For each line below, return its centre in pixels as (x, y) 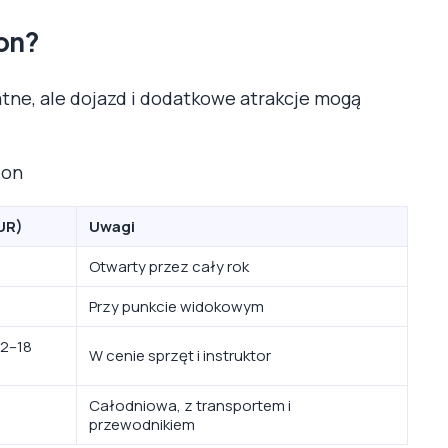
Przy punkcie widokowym (176, 306)
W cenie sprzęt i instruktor (180, 355)
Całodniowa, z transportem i (190, 405)
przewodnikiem (142, 424)
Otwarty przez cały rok (169, 266)
